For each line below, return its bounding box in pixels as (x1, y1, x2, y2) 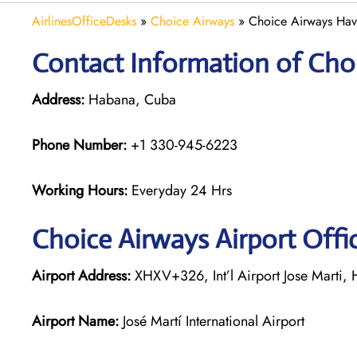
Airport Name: (32, 310, 119, 331)
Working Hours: (32, 179, 131, 201)
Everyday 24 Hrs (131, 179, 232, 201)
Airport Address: (32, 265, 131, 286)
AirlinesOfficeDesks (32, 11, 136, 30)
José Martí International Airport (119, 310, 304, 331)
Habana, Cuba (84, 88, 176, 110)
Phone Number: (32, 134, 127, 155)
